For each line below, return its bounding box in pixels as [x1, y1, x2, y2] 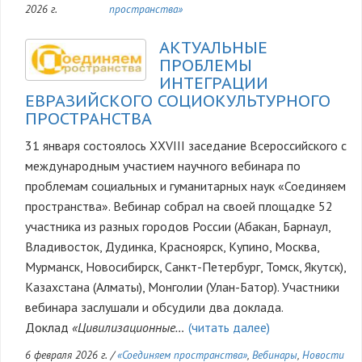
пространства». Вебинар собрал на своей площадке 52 [25, 198, 333, 215]
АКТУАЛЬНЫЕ [159, 37, 267, 59]
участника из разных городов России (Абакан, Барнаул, [25, 218, 330, 235]
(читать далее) [188, 319, 270, 336]
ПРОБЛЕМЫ [159, 55, 252, 77]
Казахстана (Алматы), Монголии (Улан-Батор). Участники [25, 279, 339, 296]
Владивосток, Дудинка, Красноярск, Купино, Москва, [25, 238, 319, 255]
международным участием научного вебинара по [25, 158, 301, 175]
